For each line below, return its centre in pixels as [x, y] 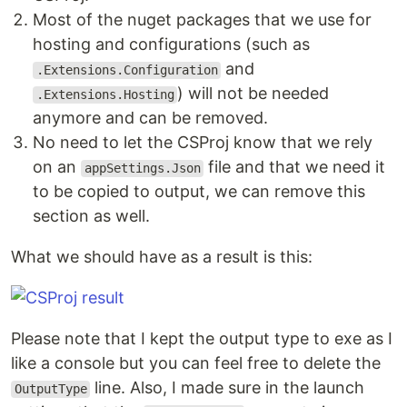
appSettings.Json [142, 169]
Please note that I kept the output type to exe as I [202, 339]
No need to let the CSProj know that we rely [203, 143]
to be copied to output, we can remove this [199, 192]
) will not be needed [253, 94]
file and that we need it [295, 167]
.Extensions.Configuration [127, 70]
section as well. [91, 216]
